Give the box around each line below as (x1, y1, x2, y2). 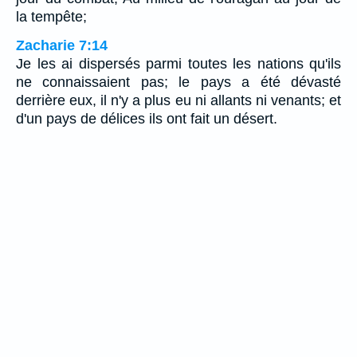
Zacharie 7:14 (16, 37, 108, 53)
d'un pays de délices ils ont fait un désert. (16, 110, 277, 127)
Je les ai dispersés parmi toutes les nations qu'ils (16, 55, 341, 72)
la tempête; (16, 8, 87, 25)
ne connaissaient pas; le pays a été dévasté (16, 73, 341, 90)
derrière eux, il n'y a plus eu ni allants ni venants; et (16, 92, 341, 108)
